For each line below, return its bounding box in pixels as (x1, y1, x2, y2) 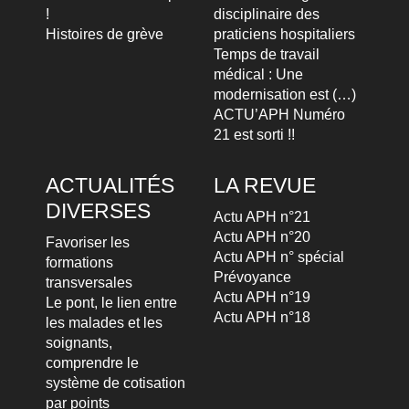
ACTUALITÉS (46, 173, 174, 198)
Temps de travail (214, 47, 320, 63)
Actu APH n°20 (214, 229, 310, 246)
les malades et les (46, 315, 163, 331)
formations (46, 255, 113, 271)
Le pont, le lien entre (46, 295, 177, 311)
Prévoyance (214, 269, 291, 286)
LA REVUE (214, 173, 316, 198)
